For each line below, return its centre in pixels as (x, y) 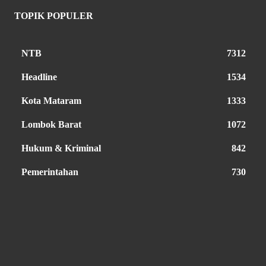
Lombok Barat (51, 125)
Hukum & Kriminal (61, 148)
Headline (39, 77)
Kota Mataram (51, 101)
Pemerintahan (50, 172)
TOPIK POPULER (54, 16)
